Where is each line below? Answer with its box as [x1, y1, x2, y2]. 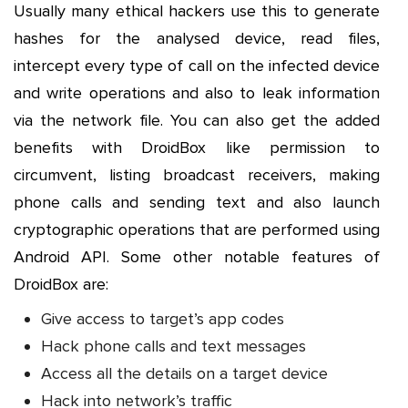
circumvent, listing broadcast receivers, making [14, 164, 380, 185]
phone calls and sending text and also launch [14, 191, 380, 212]
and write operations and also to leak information [14, 82, 380, 103]
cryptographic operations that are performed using [14, 219, 380, 240]
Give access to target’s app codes [41, 308, 284, 329]
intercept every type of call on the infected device [14, 55, 380, 76]
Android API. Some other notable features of [14, 246, 380, 267]
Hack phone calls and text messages [41, 335, 306, 356]
